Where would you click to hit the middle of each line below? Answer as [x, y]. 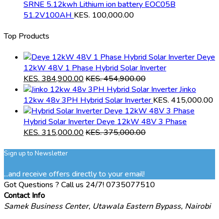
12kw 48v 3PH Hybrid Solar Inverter [87, 100]
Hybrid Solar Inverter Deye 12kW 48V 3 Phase [105, 122]
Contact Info [24, 195]
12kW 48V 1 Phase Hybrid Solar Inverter [95, 68]
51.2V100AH [48, 15]
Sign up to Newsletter [36, 153]
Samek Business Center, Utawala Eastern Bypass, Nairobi [107, 206]
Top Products [27, 36]
